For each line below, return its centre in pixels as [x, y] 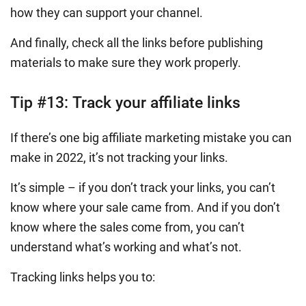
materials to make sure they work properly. [126, 62]
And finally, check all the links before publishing [137, 42]
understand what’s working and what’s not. [126, 247]
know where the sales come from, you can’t [127, 227]
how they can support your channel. [107, 12]
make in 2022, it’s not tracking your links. [119, 157]
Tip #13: [41, 102]
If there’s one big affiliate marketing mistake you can [151, 137]
